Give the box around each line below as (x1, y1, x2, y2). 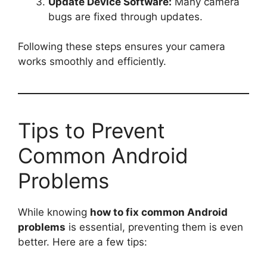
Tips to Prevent (18, 118, 165, 143)
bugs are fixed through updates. (48, 10, 203, 23)
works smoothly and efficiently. (18, 55, 166, 67)
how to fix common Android (90, 206, 228, 218)
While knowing (18, 206, 90, 218)
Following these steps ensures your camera (18, 41, 225, 52)
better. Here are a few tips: (18, 236, 147, 248)
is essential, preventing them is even (66, 221, 243, 233)
